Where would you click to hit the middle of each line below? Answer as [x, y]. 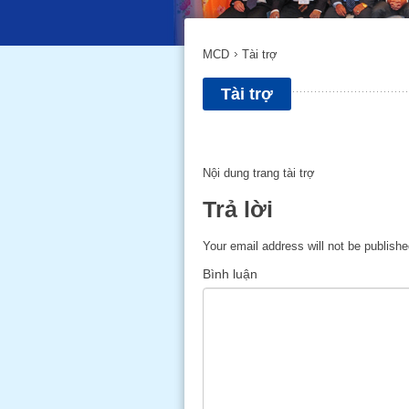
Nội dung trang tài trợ [259, 173]
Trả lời [238, 210]
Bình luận [230, 274]
